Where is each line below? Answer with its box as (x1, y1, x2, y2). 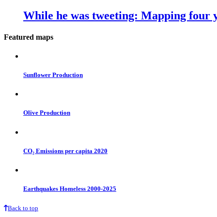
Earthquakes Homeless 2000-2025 (23, 185, 116, 193)
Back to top (8, 204, 38, 212)
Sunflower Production (23, 71, 83, 79)
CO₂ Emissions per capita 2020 (23, 147, 108, 155)
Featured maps (4, 32, 53, 41)
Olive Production (23, 109, 70, 117)
